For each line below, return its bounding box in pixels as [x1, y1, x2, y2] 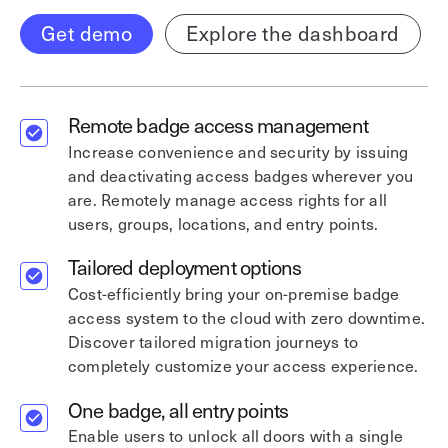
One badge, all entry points [68, 394, 289, 425]
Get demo [41, 18, 133, 49]
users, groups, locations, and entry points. [68, 211, 379, 236]
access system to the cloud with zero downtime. [68, 305, 426, 330]
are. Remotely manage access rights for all [68, 187, 388, 212]
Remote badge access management [68, 110, 368, 141]
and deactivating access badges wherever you [68, 163, 414, 188]
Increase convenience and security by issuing [68, 139, 409, 164]
